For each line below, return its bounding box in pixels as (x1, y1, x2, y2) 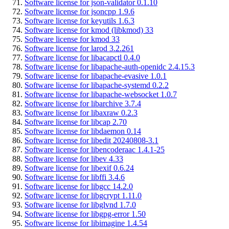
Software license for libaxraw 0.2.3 (25, 108, 138, 117)
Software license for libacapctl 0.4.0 (25, 53, 140, 62)
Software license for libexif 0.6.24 (25, 163, 134, 172)
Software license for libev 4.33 (25, 154, 123, 163)
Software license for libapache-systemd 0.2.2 (25, 80, 169, 89)
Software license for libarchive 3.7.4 (25, 99, 141, 108)
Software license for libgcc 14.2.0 (25, 181, 133, 191)
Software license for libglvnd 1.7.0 (25, 200, 136, 209)
